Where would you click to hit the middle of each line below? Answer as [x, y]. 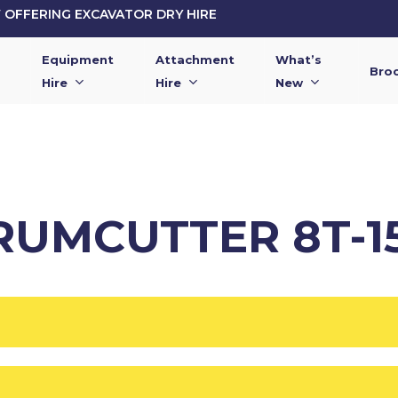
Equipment [77, 59]
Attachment [195, 59]
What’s [299, 59]
